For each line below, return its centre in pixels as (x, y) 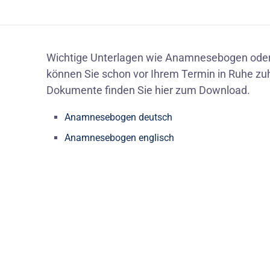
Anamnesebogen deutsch (119, 117)
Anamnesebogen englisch (120, 138)
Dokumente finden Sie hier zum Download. (149, 90)
